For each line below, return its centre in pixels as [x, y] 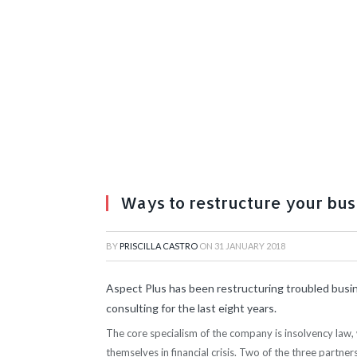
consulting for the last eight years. [191, 308]
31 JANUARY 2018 [250, 246]
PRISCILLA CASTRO [159, 246]
